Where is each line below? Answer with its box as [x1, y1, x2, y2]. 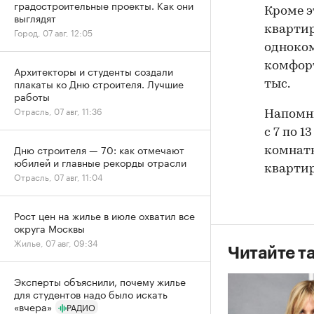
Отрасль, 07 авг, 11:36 [14, 104, 102, 117]
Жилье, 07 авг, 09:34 [14, 235, 98, 249]
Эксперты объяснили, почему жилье [14, 273, 186, 289]
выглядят [14, 10, 56, 25]
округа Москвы [14, 220, 85, 235]
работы [14, 88, 50, 104]
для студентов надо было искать [14, 286, 168, 301]
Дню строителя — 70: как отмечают [14, 142, 184, 157]
